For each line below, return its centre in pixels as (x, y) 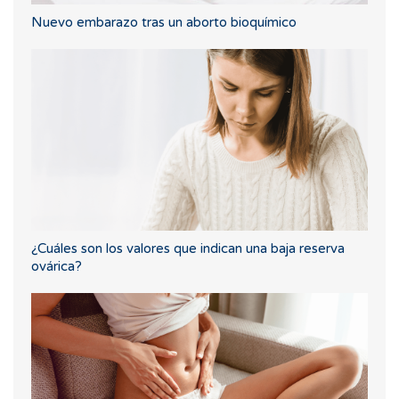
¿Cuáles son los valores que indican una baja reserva (188, 249)
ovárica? (57, 267)
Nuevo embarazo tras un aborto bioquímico (164, 23)
